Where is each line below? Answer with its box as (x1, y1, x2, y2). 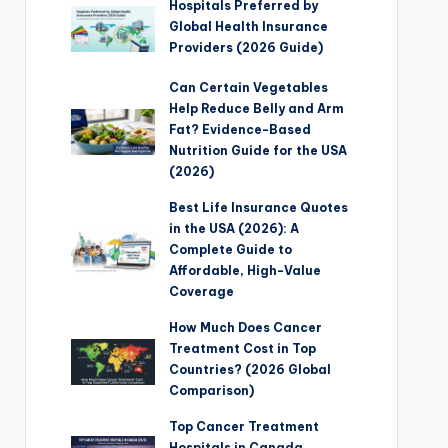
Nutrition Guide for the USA (169, 143, 348, 159)
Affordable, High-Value (169, 263, 322, 279)
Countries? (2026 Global (169, 362, 332, 378)
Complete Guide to (169, 242, 293, 258)
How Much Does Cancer (169, 320, 323, 336)
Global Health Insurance (169, 19, 329, 35)
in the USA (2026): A (169, 221, 300, 237)
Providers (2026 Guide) (169, 40, 324, 56)
